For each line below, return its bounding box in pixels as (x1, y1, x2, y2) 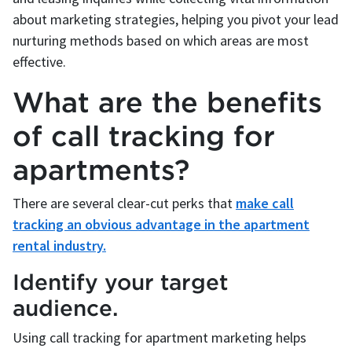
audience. (13, 295, 119, 321)
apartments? (13, 154, 189, 185)
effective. (13, 53, 66, 71)
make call (236, 194, 294, 213)
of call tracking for (13, 120, 275, 152)
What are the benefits (13, 86, 322, 118)
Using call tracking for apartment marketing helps (13, 328, 306, 347)
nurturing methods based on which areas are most (13, 31, 309, 50)
